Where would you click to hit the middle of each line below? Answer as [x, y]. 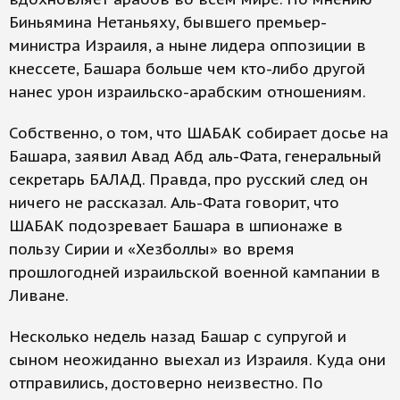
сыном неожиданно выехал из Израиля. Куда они [197, 360]
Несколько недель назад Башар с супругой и [178, 337]
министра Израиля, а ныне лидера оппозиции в [187, 46]
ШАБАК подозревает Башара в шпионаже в [176, 226]
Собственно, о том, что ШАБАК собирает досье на [199, 133]
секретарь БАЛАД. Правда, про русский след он [188, 179]
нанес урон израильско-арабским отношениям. [187, 92]
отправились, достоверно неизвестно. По [166, 383]
